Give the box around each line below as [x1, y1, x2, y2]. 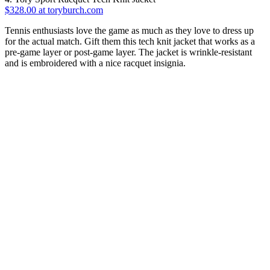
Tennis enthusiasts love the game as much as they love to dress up [5, 25, 254, 36]
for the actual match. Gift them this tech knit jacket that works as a [5, 36, 255, 46]
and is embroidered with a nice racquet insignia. [5, 57, 186, 68]
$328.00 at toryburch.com [5, 4, 103, 15]
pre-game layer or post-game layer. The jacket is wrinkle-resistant [5, 46, 252, 57]
